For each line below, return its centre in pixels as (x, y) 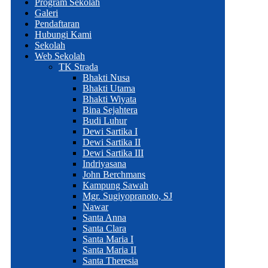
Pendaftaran (57, 24)
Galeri (46, 13)
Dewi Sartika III (113, 153)
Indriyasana (104, 164)
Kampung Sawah (115, 185)
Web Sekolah (60, 56)
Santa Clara (104, 228)
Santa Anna (104, 217)
